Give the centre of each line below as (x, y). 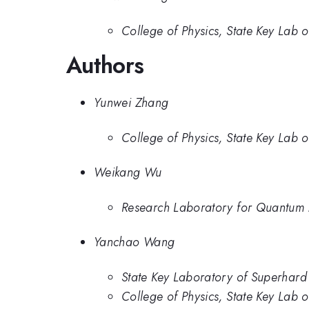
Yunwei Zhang (131, 103)
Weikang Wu (128, 173)
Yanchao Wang (134, 242)
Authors (105, 65)
